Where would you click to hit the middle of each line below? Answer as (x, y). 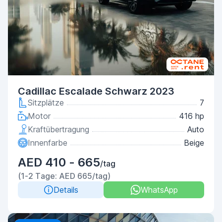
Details (66, 190)
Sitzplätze (46, 103)
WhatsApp (159, 190)
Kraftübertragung (58, 129)
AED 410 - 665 (59, 162)
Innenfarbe (48, 143)
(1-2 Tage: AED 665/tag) (64, 176)
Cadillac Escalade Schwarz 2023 (96, 91)
